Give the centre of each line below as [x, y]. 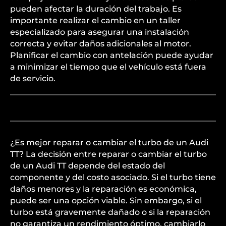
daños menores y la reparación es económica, [103, 189]
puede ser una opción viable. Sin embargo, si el [106, 201]
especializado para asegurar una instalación [100, 32]
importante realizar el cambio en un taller [95, 20]
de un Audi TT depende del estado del [88, 166]
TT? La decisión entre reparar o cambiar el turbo [108, 154]
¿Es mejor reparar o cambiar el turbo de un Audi [109, 143]
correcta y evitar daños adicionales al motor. [101, 44]
